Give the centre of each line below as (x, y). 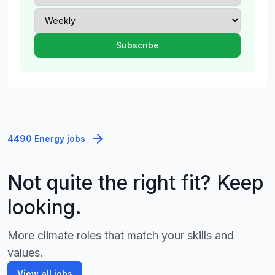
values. (25, 253)
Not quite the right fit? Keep (136, 183)
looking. (45, 207)
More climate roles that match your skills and (121, 235)
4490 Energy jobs (46, 138)
